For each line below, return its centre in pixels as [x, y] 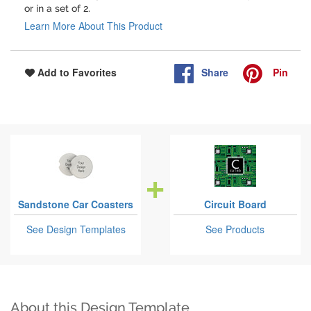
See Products [235, 229]
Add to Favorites [76, 73]
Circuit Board [235, 204]
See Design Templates [76, 229]
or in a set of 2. [57, 9]
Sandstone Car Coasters [76, 204]
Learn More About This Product [93, 26]
